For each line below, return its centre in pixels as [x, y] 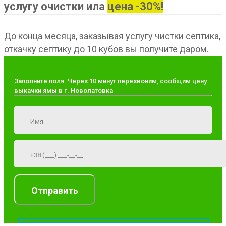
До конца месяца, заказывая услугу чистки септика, [112, 36]
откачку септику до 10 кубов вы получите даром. [106, 49]
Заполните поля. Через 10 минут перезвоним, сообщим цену [110, 81]
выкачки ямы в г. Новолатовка [64, 91]
